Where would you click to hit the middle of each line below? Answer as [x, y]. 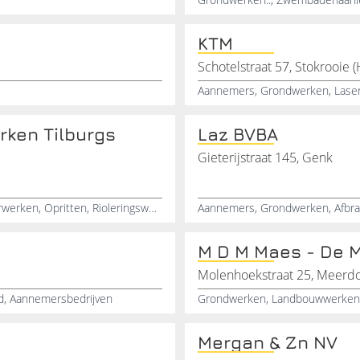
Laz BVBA [238, 134]
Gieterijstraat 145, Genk [265, 157]
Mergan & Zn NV [268, 342]
